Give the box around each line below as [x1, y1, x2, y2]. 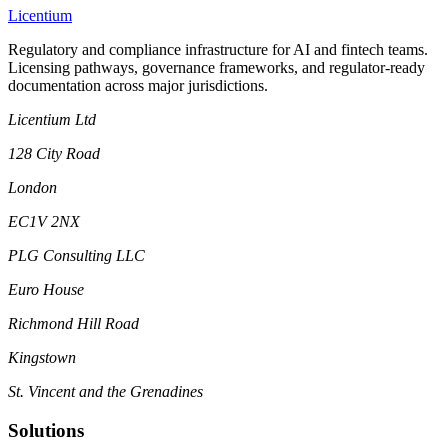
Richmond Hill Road [8, 315, 139, 333]
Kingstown [8, 349, 76, 367]
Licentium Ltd [8, 111, 96, 129]
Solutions [8, 419, 84, 441]
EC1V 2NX [8, 213, 80, 231]
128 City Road [8, 145, 100, 163]
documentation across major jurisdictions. [8, 77, 268, 95]
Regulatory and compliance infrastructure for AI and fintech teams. [8, 41, 428, 59]
